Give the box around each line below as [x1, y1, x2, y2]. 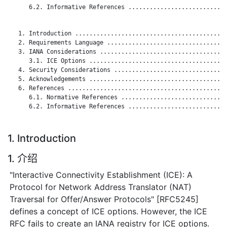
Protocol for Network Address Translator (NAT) [10, 181, 192, 192]
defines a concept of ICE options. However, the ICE [10, 206, 208, 216]
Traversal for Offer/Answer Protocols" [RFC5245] [10, 194, 199, 204]
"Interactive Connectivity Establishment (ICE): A [10, 169, 193, 180]
